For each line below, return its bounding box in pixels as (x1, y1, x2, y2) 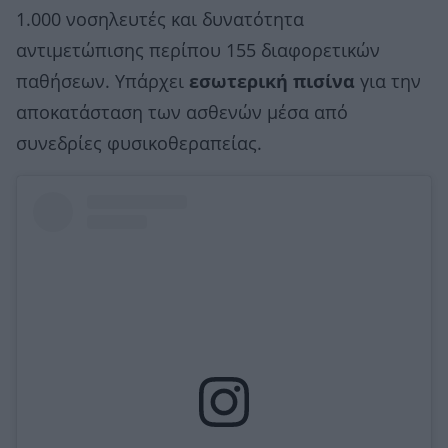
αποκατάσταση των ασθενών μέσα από (16, 102, 348, 123)
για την (355, 71, 421, 92)
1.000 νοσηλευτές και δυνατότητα (16, 9, 304, 30)
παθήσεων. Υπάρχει (16, 71, 189, 92)
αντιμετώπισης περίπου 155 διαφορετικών (16, 40, 380, 61)
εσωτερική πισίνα (189, 71, 355, 92)
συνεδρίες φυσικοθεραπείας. (16, 133, 262, 154)
